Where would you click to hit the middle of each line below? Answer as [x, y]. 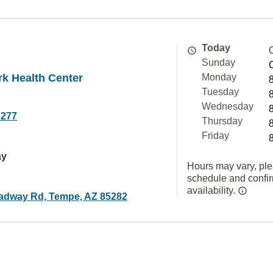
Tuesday [220, 92]
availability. [212, 190]
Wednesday [228, 106]
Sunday [218, 62]
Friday [215, 136]
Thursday [222, 121]
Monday [219, 77]
